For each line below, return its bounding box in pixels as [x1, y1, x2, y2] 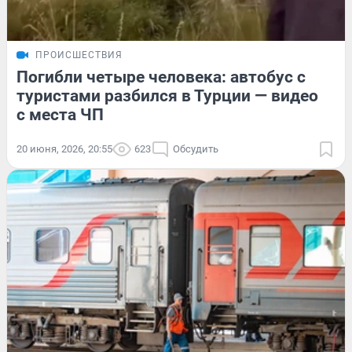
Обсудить [173, 143, 218, 156]
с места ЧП [16, 105, 104, 125]
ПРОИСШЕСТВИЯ [35, 49, 123, 61]
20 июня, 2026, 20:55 [16, 143, 112, 156]
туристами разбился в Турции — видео [16, 86, 318, 106]
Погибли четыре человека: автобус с [16, 68, 306, 87]
